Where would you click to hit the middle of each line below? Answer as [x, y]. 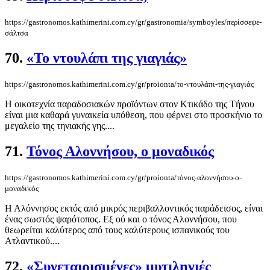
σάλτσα [17, 33]
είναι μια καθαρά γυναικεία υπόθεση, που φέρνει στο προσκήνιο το [133, 115]
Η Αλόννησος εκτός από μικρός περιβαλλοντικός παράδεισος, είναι [134, 208]
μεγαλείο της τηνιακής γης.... [60, 126]
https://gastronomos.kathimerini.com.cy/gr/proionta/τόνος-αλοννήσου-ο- [123, 177]
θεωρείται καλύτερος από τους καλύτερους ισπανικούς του [117, 230]
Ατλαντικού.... [32, 240]
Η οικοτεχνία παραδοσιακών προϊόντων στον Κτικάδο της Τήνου [130, 104]
